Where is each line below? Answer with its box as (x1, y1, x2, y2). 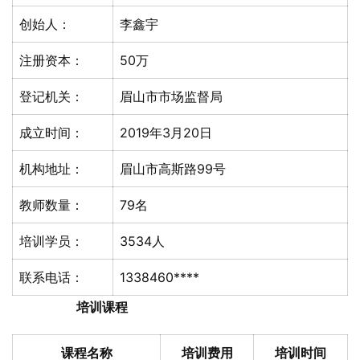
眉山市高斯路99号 (120, 161, 226, 177)
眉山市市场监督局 (120, 88, 223, 104)
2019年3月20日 (120, 125, 212, 141)
